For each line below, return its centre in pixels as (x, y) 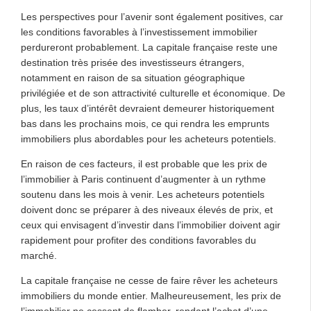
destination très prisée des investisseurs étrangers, (133, 62)
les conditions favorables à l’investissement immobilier (139, 32)
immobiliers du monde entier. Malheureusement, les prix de (151, 296)
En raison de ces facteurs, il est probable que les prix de (144, 164)
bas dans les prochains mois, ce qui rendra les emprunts (145, 124)
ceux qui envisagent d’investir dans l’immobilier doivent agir (151, 225)
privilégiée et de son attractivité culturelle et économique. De (153, 93)
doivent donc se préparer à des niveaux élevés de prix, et (147, 210)
